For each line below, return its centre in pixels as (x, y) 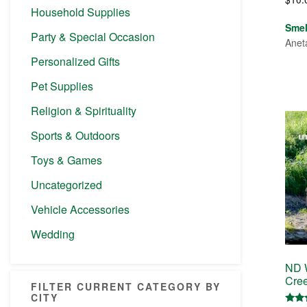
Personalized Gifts (75, 61)
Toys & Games (66, 160)
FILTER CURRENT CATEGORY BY (126, 286)
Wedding (53, 234)
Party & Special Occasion (93, 37)
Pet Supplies (62, 86)
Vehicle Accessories (80, 209)
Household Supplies (81, 12)
